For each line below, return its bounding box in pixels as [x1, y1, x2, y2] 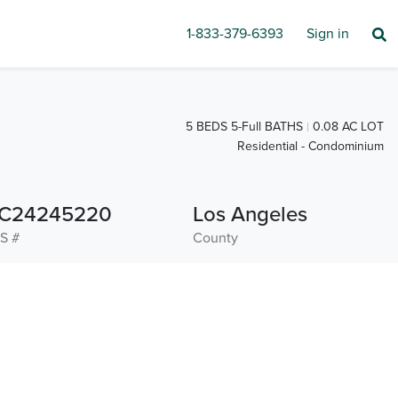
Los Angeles [192, 202, 307, 227]
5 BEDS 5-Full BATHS [186, 119, 303, 134]
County [192, 229, 238, 247]
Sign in [306, 25, 349, 43]
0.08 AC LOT [313, 119, 384, 134]
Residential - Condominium [237, 139, 384, 155]
